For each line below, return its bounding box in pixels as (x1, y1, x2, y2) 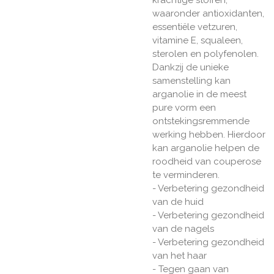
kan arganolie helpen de (152, 143, 259, 154)
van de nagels (152, 223, 214, 235)
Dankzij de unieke (152, 62, 229, 73)
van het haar (152, 250, 207, 262)
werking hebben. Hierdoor (152, 129, 265, 141)
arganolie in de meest (152, 89, 246, 100)
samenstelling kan (152, 75, 231, 87)
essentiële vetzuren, (152, 21, 237, 33)
